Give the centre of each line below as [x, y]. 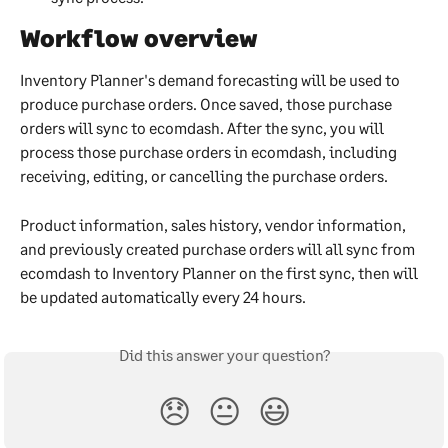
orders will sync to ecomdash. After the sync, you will [203, 128]
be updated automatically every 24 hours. [163, 296]
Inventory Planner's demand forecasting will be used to [211, 80]
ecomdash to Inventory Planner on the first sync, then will [220, 272]
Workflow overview [139, 38]
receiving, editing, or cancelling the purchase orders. [205, 176]
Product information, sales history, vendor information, [214, 224]
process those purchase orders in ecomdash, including [210, 152]
